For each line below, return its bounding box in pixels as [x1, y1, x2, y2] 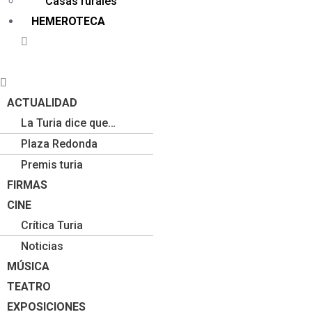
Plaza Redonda [21, 137, 97, 150]
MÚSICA [7, 260, 49, 273]
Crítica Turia [21, 219, 83, 232]
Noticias [21, 240, 63, 253]
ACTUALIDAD [7, 96, 77, 109]
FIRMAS [7, 178, 47, 192]
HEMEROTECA [31, 15, 105, 28]
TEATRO [7, 280, 51, 293]
